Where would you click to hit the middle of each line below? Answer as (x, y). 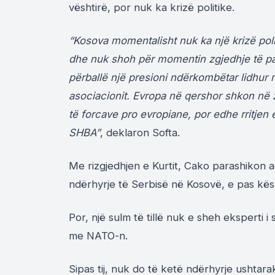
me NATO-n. (98, 236)
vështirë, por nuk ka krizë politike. (152, 8)
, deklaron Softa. (140, 133)
